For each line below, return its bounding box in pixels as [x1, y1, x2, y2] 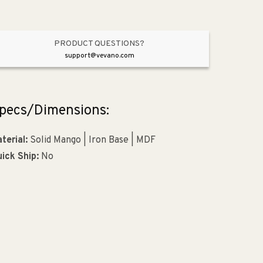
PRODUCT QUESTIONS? [54, 39, 145, 49]
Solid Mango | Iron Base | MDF [27, 134, 156, 147]
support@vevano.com [64, 51, 134, 61]
